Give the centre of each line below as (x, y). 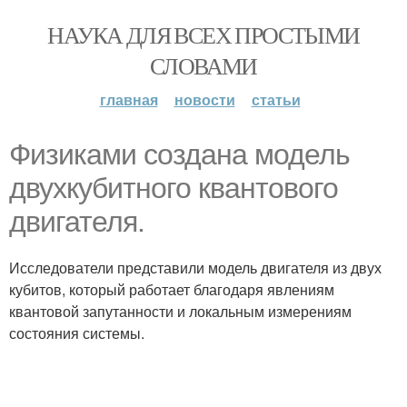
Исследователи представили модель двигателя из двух (195, 268)
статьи (276, 99)
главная (129, 99)
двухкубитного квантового (174, 188)
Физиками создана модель (179, 154)
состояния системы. (77, 333)
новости (204, 99)
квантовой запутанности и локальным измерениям (180, 311)
